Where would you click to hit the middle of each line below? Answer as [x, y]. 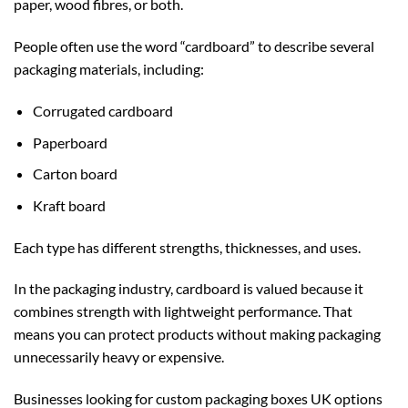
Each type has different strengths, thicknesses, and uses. [187, 247]
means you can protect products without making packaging [197, 334]
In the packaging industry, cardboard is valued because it [189, 289]
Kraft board [69, 205]
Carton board [75, 174]
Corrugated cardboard [102, 110]
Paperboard [70, 142]
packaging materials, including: [109, 69]
